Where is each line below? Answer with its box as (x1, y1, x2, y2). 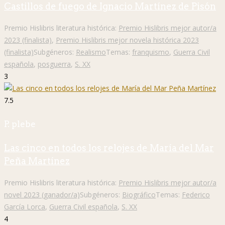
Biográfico (122, 190, 156, 200)
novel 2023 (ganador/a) (4, 190, 80, 200)
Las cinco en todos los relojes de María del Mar (4, 143, 214, 154)
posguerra (38, 59, 71, 69)
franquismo (132, 47, 169, 57)
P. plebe (4, 119, 36, 129)
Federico (182, 190, 210, 200)
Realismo (76, 47, 106, 57)
